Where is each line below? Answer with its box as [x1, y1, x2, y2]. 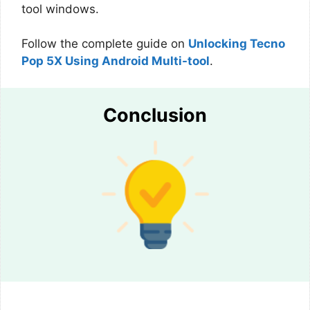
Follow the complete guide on [21, 37, 188, 51]
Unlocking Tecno [188, 37, 285, 51]
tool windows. [21, 1, 99, 16]
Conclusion [103, 103, 207, 127]
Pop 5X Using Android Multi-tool [21, 54, 210, 68]
